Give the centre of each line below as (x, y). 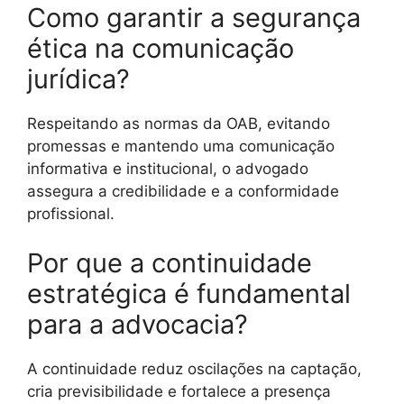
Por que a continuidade (170, 263)
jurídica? (78, 78)
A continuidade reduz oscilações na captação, (194, 369)
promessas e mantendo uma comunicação (181, 146)
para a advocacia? (138, 325)
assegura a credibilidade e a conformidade (183, 191)
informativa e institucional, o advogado (168, 168)
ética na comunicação (161, 48)
